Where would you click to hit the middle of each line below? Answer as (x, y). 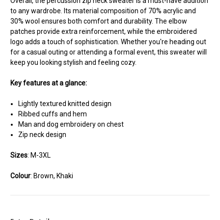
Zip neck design (42, 134)
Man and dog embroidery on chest (71, 124)
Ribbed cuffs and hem (53, 114)
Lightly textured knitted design (65, 103)
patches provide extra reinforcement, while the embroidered (104, 31)
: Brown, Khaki (52, 176)
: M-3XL (39, 155)
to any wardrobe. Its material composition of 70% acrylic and (103, 11)
